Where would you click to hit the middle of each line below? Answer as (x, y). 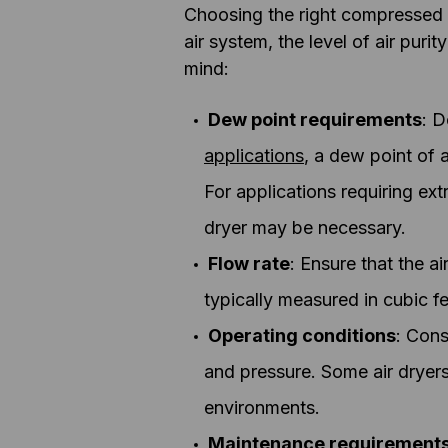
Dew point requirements (315, 119)
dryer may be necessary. (305, 227)
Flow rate (249, 263)
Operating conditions (302, 335)
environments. (262, 407)
